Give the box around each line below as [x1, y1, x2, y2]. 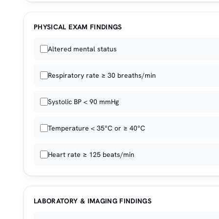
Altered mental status [48, 44, 117, 53]
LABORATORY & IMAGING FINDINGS [34, 197, 152, 205]
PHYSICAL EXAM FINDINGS [34, 22, 122, 31]
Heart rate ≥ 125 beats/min [48, 150, 134, 159]
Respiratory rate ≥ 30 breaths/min [48, 71, 156, 80]
